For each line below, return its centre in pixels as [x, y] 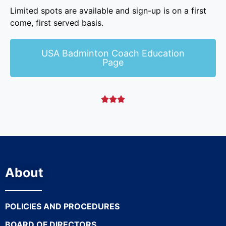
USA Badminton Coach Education [113, 53]
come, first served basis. [57, 23]
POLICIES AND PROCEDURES [62, 206]
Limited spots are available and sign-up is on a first [108, 11]
